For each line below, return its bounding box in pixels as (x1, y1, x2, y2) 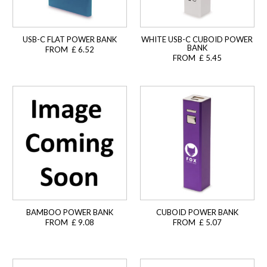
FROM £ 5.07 (172, 218, 222, 228)
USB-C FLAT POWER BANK (22, 35, 117, 45)
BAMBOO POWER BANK (26, 207, 113, 218)
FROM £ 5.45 (172, 53, 222, 63)
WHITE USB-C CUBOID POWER (141, 35, 253, 45)
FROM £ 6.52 (45, 45, 94, 55)
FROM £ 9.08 (45, 218, 94, 228)
